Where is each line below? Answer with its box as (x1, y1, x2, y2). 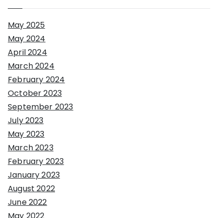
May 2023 (8, 128, 45, 140)
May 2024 (8, 33, 46, 44)
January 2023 (8, 169, 60, 181)
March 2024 (8, 60, 54, 72)
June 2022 (8, 196, 47, 208)
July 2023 (8, 114, 44, 126)
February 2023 (8, 155, 64, 167)
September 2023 (8, 101, 73, 112)
